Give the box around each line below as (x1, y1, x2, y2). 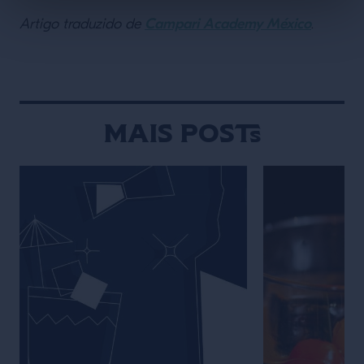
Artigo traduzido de (19, 17, 145, 32)
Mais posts (103, 118, 261, 148)
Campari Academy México (145, 15, 311, 32)
